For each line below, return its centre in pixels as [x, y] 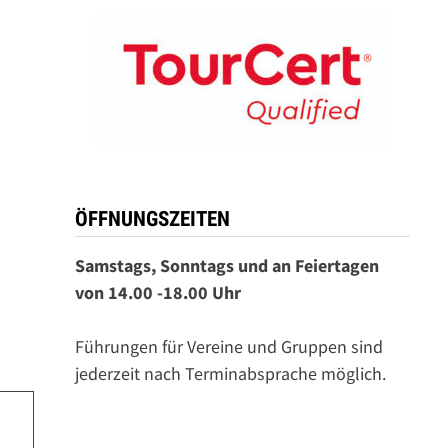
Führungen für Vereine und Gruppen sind [228, 346]
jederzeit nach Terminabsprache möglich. [230, 373]
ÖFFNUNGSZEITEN [152, 219]
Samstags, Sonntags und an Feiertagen [226, 265]
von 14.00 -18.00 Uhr [157, 292]
